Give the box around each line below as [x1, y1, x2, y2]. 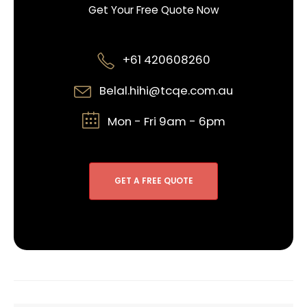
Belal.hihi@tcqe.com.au [99, 82, 233, 99]
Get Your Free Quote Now [88, 2, 219, 17]
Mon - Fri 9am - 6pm [107, 113, 225, 130]
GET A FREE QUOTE [114, 175, 193, 187]
